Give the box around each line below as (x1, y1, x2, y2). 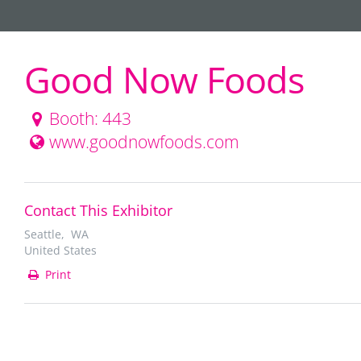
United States (24, 243, 97, 258)
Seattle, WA (24, 226, 89, 242)
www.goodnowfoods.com (49, 131, 239, 153)
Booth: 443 (49, 107, 131, 130)
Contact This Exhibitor (24, 201, 172, 220)
